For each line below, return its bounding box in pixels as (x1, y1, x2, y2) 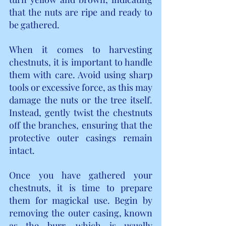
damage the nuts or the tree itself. (9, 93, 152, 106)
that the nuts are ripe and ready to (9, 6, 152, 18)
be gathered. (9, 18, 60, 31)
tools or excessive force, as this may (9, 81, 152, 93)
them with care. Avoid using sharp (9, 68, 152, 81)
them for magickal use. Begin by (9, 194, 152, 206)
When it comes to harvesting (9, 43, 152, 55)
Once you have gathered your (9, 168, 152, 181)
